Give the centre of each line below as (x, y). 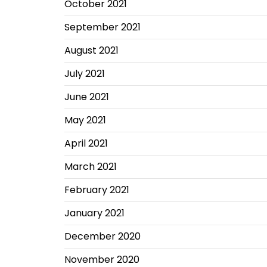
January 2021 (94, 213)
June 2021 (86, 97)
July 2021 (84, 74)
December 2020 (102, 237)
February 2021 (97, 190)
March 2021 (90, 167)
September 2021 (102, 27)
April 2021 (86, 144)
